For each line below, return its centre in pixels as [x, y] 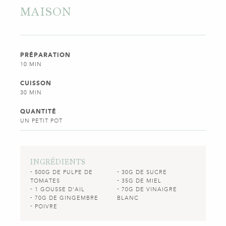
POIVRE [46, 207]
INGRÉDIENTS [58, 162]
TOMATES [45, 181]
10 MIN [31, 65]
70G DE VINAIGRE [149, 190]
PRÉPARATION [45, 55]
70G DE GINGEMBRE [67, 198]
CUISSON [36, 83]
